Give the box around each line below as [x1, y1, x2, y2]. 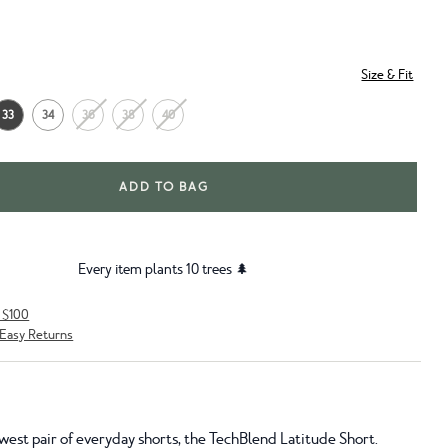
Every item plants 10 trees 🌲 [78, 259, 250, 278]
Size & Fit [361, 65, 414, 83]
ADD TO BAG [119, 178, 209, 195]
